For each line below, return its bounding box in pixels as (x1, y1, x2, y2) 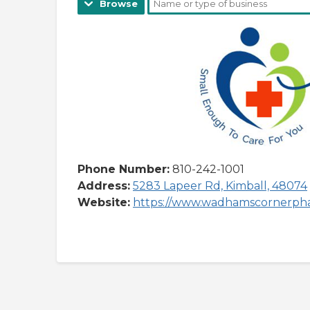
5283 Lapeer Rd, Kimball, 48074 (133, 179, 307, 192)
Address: (77, 179, 130, 192)
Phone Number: (77, 162, 170, 176)
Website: (77, 195, 130, 209)
